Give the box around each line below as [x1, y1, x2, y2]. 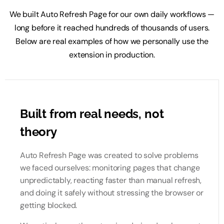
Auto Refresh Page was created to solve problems [20, 150, 198, 160]
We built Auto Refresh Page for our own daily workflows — [9, 9, 215, 19]
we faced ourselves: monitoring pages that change [20, 162, 200, 173]
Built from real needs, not [20, 106, 164, 121]
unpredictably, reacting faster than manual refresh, [20, 175, 202, 185]
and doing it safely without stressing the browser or [20, 187, 203, 198]
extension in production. [69, 49, 155, 60]
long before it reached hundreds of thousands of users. [14, 22, 210, 33]
